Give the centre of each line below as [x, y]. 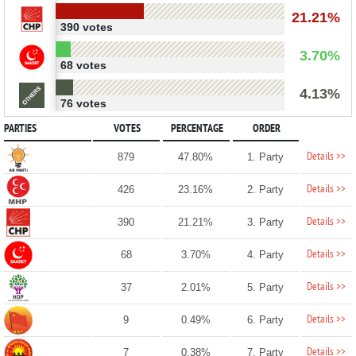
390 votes [86, 27]
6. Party [265, 319]
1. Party [265, 157]
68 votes [83, 65]
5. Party [265, 287]
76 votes [83, 103]
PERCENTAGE [197, 129]
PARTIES [20, 129]
